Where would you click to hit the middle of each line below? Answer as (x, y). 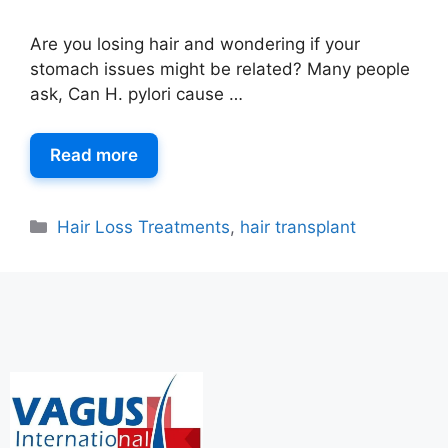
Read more (94, 154)
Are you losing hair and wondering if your (195, 44)
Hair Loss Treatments (144, 226)
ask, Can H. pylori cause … (136, 94)
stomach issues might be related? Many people (220, 69)
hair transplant (298, 226)
